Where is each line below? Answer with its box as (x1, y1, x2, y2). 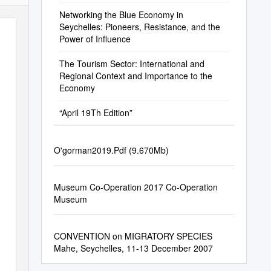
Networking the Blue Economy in (59, 8, 183, 21)
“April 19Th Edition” (59, 106, 132, 119)
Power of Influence (59, 33, 131, 45)
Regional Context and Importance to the (59, 70, 212, 82)
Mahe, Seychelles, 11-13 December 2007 (53, 242, 213, 254)
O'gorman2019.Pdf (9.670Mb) (53, 144, 169, 156)
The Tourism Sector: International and (59, 57, 204, 70)
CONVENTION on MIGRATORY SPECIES (53, 230, 212, 242)
